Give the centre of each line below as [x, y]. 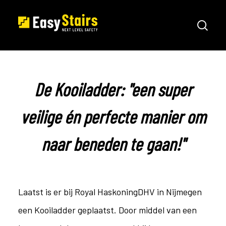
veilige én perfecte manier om [113, 116]
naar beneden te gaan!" [113, 144]
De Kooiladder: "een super [113, 89]
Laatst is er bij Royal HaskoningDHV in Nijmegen [110, 192]
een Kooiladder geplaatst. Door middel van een [107, 210]
